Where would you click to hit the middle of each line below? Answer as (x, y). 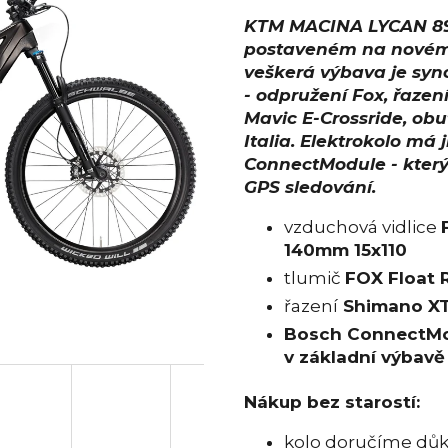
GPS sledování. (312, 187)
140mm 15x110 (345, 250)
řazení (311, 306)
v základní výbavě (364, 357)
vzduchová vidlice (362, 227)
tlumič (314, 278)
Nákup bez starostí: (332, 402)
